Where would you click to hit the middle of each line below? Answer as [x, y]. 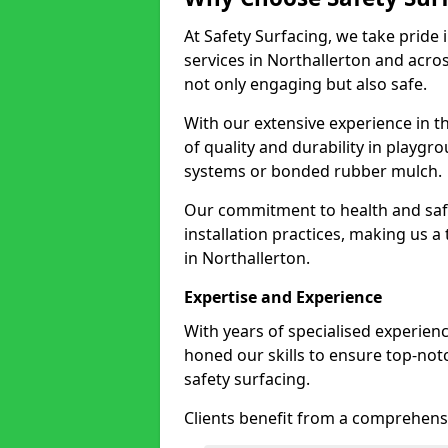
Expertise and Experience [283, 297]
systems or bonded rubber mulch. [313, 171]
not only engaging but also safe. [305, 84]
